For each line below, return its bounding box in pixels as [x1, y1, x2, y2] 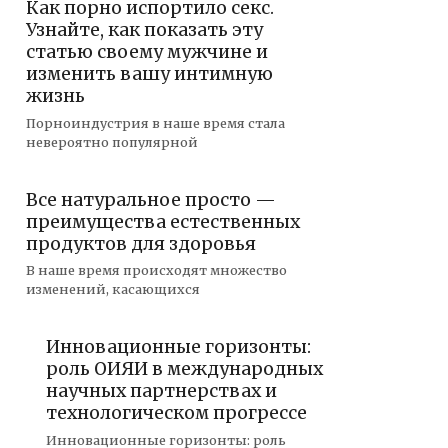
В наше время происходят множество [26, 262, 287, 279]
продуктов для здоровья [26, 232, 256, 255]
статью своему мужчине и [26, 40, 268, 63]
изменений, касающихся [26, 281, 200, 298]
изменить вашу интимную [26, 62, 273, 85]
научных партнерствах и [46, 379, 277, 402]
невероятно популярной [26, 133, 198, 150]
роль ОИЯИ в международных [46, 357, 323, 380]
